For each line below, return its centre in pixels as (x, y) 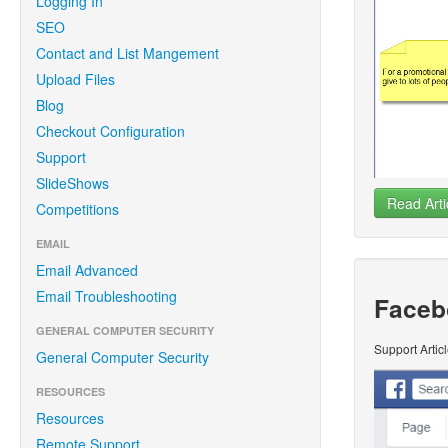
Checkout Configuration (110, 131)
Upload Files (75, 79)
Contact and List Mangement (127, 53)
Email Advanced (87, 270)
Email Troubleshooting (106, 296)
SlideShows (72, 183)
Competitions (77, 209)
